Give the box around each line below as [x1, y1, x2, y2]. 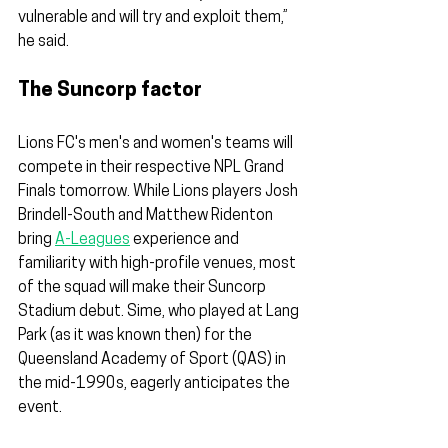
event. [18, 400, 62, 417]
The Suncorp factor [18, 81, 202, 102]
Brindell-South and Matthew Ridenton [18, 208, 276, 225]
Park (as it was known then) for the [18, 328, 255, 345]
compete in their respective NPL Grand [18, 160, 287, 177]
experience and [130, 232, 242, 249]
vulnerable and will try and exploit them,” [18, 10, 291, 27]
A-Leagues [55, 232, 130, 249]
